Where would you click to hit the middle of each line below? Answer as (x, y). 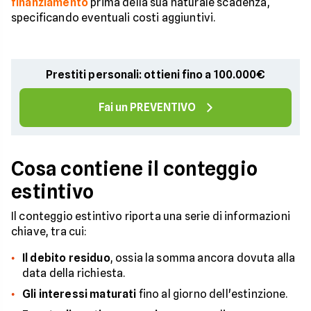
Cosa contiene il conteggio (135, 169)
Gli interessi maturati (79, 294)
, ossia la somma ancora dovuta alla (203, 258)
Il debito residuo (66, 258)
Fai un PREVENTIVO (147, 107)
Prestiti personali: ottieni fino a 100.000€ (155, 75)
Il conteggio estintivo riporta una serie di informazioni (151, 216)
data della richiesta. (74, 273)
